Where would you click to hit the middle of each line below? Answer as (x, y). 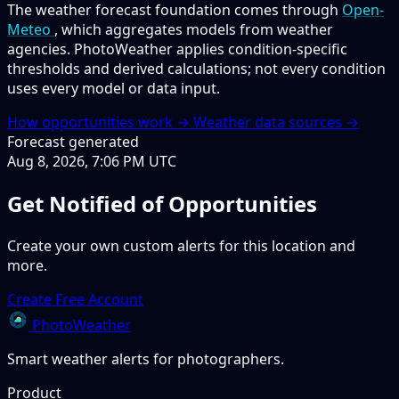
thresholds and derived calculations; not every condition (196, 68)
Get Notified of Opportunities (162, 203)
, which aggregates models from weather (194, 29)
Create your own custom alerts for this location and (181, 245)
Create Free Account (75, 299)
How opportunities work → (100, 122)
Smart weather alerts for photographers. (146, 358)
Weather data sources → (276, 122)
